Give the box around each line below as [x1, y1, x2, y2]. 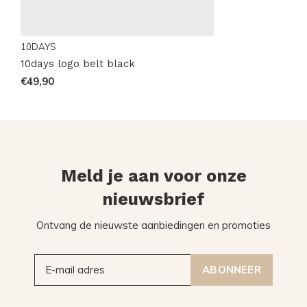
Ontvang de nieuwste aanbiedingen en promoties [36, 218, 271, 232]
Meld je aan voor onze [60, 165, 247, 186]
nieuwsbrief [102, 188, 205, 209]
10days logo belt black [21, 57, 135, 70]
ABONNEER [202, 262, 261, 276]
